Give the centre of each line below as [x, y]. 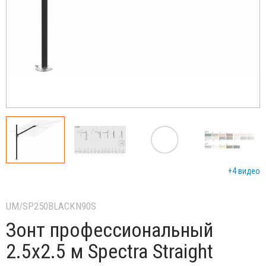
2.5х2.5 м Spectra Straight [110, 251]
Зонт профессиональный [110, 229]
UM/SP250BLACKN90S [51, 206]
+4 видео [244, 171]
